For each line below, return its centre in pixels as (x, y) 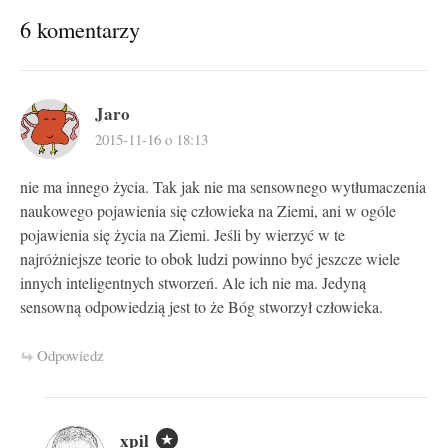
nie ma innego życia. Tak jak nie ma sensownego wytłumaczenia (223, 186)
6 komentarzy (80, 28)
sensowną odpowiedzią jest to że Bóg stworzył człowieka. (201, 306)
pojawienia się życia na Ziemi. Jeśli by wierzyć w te (182, 234)
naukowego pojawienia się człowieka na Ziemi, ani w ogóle (208, 210)
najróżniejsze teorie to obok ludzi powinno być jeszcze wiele (210, 258)
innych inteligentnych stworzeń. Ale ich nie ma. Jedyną (193, 282)
